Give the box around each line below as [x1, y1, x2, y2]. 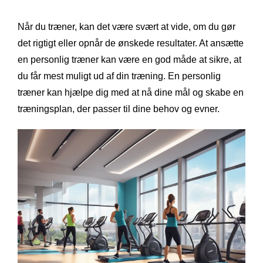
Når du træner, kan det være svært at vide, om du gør [18, 22, 235, 32]
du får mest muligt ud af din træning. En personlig [18, 71, 221, 82]
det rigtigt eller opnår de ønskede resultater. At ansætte [18, 38, 244, 49]
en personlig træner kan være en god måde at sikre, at [18, 55, 241, 65]
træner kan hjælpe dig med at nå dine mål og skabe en [18, 87, 244, 98]
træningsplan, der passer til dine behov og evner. [18, 104, 220, 114]
